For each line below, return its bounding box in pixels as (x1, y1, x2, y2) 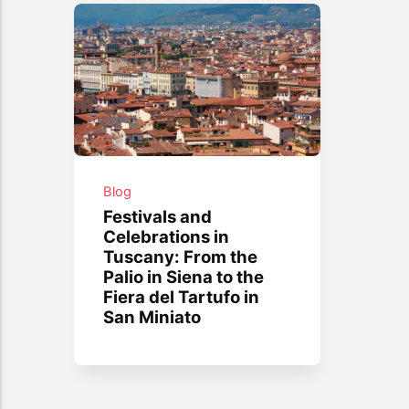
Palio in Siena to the (103, 267, 265, 288)
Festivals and (103, 206, 213, 227)
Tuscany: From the (103, 246, 258, 267)
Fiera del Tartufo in (103, 287, 260, 308)
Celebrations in (103, 226, 230, 247)
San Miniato (103, 307, 202, 328)
